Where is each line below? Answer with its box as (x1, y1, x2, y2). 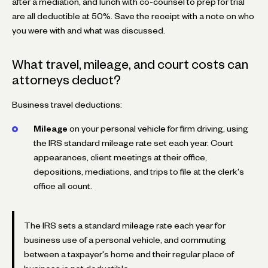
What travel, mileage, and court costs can (12, 59, 248, 69)
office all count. (33, 182, 92, 189)
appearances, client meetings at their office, (33, 154, 207, 160)
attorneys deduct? (12, 75, 121, 84)
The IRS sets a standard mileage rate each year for (24, 222, 226, 229)
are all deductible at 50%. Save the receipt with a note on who (12, 13, 254, 19)
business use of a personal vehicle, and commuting (24, 236, 226, 243)
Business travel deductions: (12, 101, 122, 108)
